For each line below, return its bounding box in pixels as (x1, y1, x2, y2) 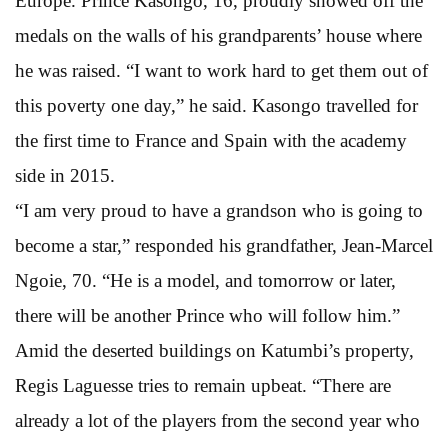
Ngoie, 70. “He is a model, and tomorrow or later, (15, 269, 396, 291)
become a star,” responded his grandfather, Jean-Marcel (15, 234, 433, 256)
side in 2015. (15, 164, 115, 186)
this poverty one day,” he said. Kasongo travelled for (15, 94, 418, 116)
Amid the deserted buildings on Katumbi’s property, (15, 339, 414, 361)
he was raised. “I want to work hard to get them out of (15, 59, 428, 81)
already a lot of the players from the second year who (15, 409, 420, 431)
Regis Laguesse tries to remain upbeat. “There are (15, 374, 391, 396)
